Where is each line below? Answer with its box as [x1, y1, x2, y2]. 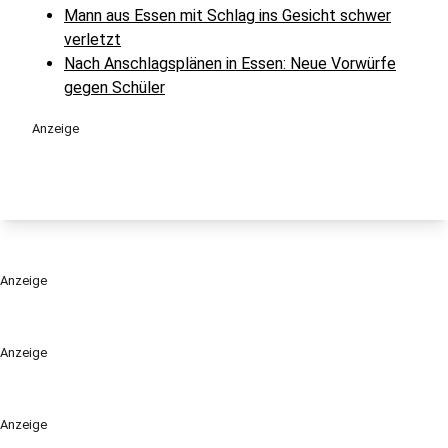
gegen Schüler [64, 78, 165, 97]
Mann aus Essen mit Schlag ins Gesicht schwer [64, 6, 391, 25]
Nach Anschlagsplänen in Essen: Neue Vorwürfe [64, 54, 396, 73]
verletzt [64, 30, 121, 49]
